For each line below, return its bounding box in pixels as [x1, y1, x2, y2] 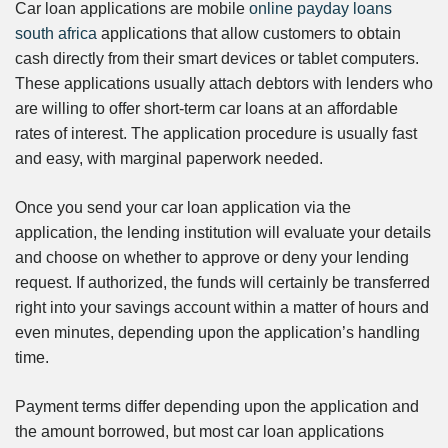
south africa [15, 25, 97, 43]
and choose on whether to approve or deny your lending [15, 249, 409, 267]
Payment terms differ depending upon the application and [15, 398, 419, 416]
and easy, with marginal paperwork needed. [15, 150, 323, 168]
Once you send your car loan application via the [15, 199, 351, 217]
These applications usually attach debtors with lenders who [15, 75, 433, 93]
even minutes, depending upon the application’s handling [15, 324, 420, 342]
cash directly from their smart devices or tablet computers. [15, 50, 419, 68]
